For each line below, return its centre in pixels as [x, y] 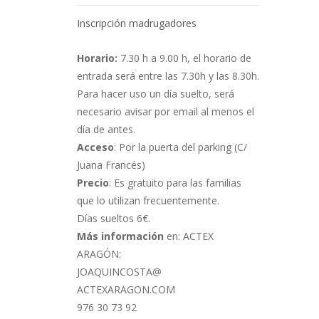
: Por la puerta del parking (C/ [181, 147]
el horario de [222, 58]
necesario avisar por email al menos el [166, 112]
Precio [93, 183]
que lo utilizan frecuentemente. [148, 201]
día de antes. [106, 130]
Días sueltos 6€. [114, 219]
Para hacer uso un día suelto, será [156, 94]
